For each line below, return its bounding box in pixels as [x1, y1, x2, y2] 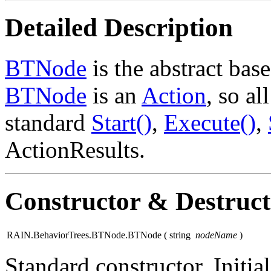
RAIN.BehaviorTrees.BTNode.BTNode [7, 229, 162, 240]
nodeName [195, 229, 237, 240]
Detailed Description [5, 13, 233, 42]
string [169, 229, 193, 240]
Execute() [164, 109, 256, 135]
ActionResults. [5, 136, 145, 163]
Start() [91, 109, 152, 135]
